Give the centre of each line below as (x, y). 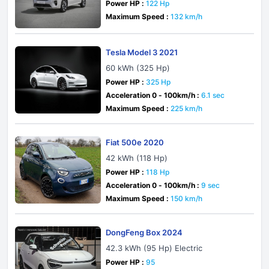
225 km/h (187, 108)
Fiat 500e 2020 (135, 142)
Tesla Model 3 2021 (142, 52)
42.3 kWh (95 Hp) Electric (154, 248)
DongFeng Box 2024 (144, 232)
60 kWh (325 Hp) (138, 68)
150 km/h (187, 198)
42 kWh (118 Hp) (137, 158)
